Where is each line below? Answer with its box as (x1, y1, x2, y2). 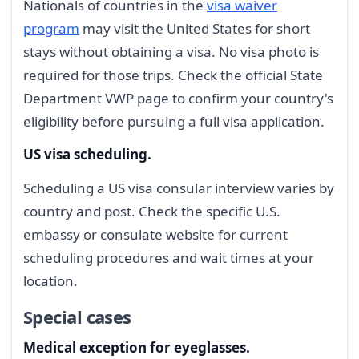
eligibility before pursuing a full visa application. (23, 111, 325, 131)
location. (23, 272, 78, 291)
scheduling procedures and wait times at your (23, 248, 314, 268)
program (23, 18, 79, 38)
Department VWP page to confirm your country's (23, 88, 333, 107)
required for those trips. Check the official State (23, 65, 323, 84)
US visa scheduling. (23, 145, 151, 164)
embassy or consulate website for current (23, 225, 288, 244)
